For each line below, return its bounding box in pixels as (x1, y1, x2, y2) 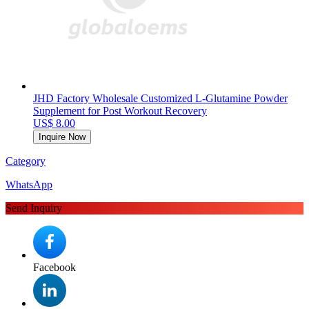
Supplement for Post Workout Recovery (33, 105, 207, 117)
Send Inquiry (6, 202, 62, 215)
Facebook (33, 261, 76, 274)
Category (6, 155, 46, 168)
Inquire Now (39, 132, 86, 143)
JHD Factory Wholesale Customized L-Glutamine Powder (33, 92, 288, 105)
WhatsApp (6, 179, 52, 191)
